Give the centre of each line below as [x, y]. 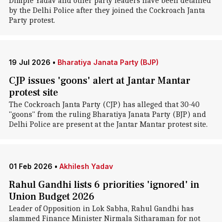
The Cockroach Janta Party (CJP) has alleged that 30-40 [104, 105]
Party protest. [32, 20]
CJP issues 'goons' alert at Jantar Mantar [99, 81]
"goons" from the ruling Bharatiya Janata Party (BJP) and [107, 114]
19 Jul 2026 [29, 62]
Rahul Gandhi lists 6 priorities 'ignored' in [104, 185]
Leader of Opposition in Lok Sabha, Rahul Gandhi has [101, 209]
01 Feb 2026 [30, 166]
